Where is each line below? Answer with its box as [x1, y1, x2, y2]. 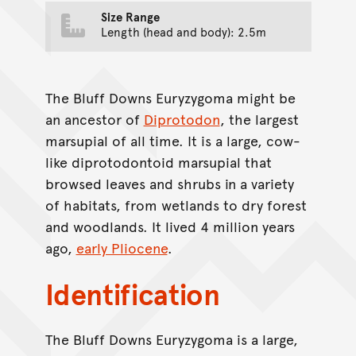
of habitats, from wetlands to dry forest [44, 195, 307, 215]
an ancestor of [44, 109, 144, 130]
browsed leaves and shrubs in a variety [44, 173, 294, 194]
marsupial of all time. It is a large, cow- [44, 130, 300, 151]
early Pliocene [75, 238, 168, 258]
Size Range [100, 8, 160, 25]
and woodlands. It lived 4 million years [44, 216, 295, 237]
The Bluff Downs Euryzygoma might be [44, 87, 296, 108]
